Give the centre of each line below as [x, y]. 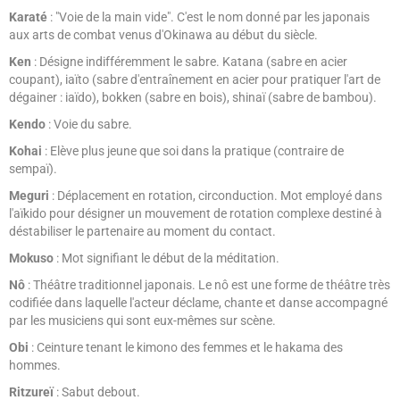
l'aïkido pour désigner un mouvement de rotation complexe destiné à [196, 213]
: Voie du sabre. [89, 124]
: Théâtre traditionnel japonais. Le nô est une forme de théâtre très [209, 285]
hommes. [35, 365]
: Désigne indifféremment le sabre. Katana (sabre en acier [189, 62]
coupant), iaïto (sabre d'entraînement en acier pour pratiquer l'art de [195, 79]
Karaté [28, 17]
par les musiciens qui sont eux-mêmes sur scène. [142, 321]
